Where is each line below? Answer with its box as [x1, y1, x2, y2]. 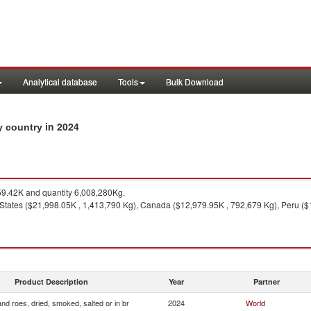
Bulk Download [166, 76, 224, 87]
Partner [253, 276, 280, 287]
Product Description [15, 276, 88, 287]
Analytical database [23, 76, 97, 87]
